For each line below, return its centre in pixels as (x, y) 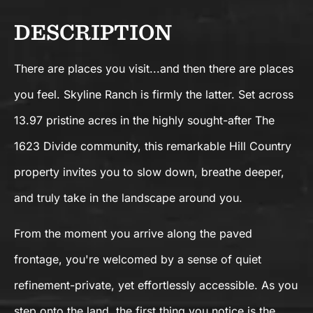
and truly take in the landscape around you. (130, 198)
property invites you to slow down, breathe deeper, (149, 172)
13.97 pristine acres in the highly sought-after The (144, 121)
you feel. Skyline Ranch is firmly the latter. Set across (154, 95)
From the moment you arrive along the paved (133, 234)
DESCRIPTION (93, 31)
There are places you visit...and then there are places (154, 69)
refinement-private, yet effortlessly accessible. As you (156, 285)
